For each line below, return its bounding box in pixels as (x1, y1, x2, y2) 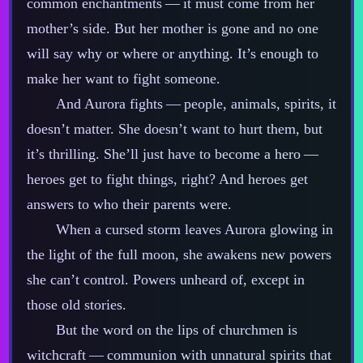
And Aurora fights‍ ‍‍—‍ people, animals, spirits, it (55, 96, 336, 113)
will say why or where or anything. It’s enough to (26, 45, 318, 62)
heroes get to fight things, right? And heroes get (26, 171, 308, 188)
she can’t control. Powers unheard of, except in (26, 271, 305, 288)
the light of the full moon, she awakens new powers (26, 246, 331, 263)
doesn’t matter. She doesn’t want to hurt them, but (26, 121, 322, 138)
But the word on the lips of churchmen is (55, 322, 297, 339)
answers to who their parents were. (26, 196, 232, 213)
